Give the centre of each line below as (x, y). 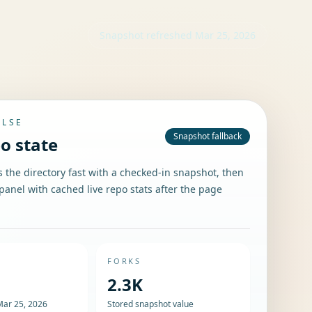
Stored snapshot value (151, 304)
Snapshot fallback (207, 136)
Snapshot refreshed (147, 35)
